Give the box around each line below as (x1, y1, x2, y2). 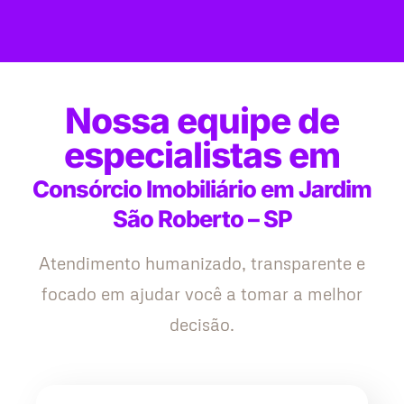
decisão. (170, 314, 234, 335)
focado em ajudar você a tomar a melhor (41, 283, 363, 305)
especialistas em (64, 133, 340, 177)
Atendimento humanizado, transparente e (39, 252, 365, 274)
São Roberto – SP (112, 205, 292, 234)
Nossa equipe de (65, 99, 339, 142)
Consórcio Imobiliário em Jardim (32, 175, 372, 204)
